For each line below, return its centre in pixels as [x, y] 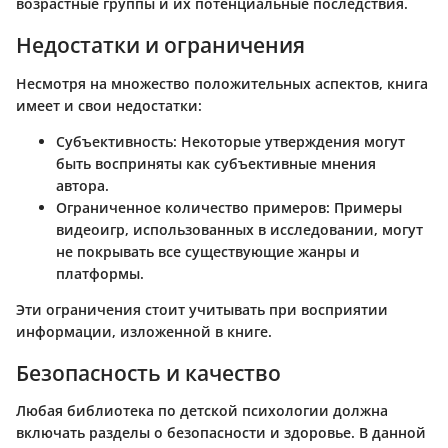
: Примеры [364, 207]
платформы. [100, 273]
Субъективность [114, 141]
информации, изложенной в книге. [144, 331]
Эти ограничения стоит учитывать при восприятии [202, 309]
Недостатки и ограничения [160, 45]
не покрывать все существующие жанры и [208, 251]
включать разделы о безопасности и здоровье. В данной [221, 432]
